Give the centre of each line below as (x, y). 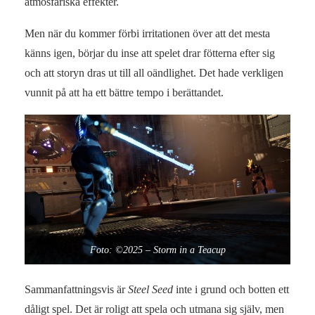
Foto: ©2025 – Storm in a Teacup (157, 250)
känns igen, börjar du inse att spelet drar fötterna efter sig (150, 53)
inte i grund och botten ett (231, 289)
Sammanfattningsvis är (76, 289)
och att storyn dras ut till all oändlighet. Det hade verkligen (154, 73)
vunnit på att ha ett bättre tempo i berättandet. (124, 93)
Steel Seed (150, 289)
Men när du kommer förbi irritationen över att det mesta (147, 34)
